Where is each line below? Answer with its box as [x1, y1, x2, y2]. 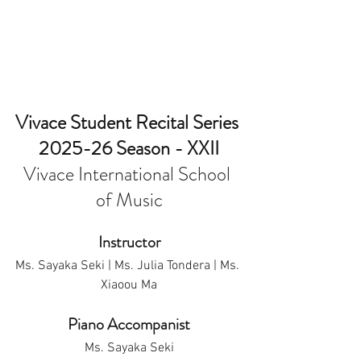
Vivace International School [23, 160, 234, 188]
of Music [95, 186, 163, 214]
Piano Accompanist [68, 313, 190, 336]
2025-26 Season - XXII [39, 135, 219, 162]
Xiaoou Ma [101, 277, 157, 293]
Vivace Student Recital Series [15, 109, 243, 136]
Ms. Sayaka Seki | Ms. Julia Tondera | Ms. [15, 258, 243, 274]
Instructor [98, 230, 160, 254]
